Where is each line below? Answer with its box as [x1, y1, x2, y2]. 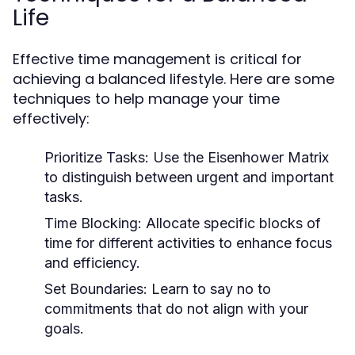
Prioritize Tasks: [44, 149, 149, 166]
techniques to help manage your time [13, 89, 280, 109]
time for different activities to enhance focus [44, 235, 332, 251]
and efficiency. [44, 254, 140, 271]
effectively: [13, 109, 90, 128]
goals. [44, 320, 84, 337]
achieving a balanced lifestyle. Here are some [13, 69, 334, 89]
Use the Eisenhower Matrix [149, 149, 329, 166]
